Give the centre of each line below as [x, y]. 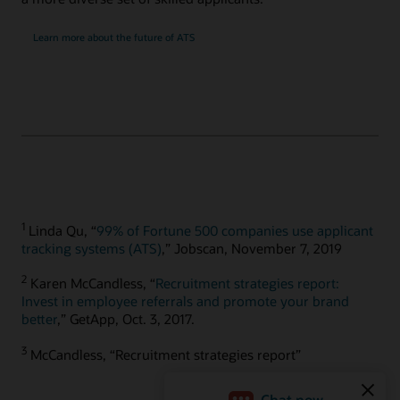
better [39, 319]
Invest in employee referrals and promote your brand [185, 301]
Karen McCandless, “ [91, 283]
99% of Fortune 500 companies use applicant [235, 231]
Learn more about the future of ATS [113, 37]
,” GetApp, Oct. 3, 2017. [126, 319]
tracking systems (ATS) [92, 249]
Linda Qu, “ [61, 231]
